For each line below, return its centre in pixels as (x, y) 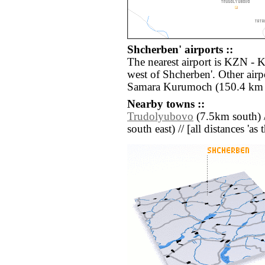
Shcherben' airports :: (180, 50)
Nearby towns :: (166, 104)
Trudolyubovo (160, 117)
